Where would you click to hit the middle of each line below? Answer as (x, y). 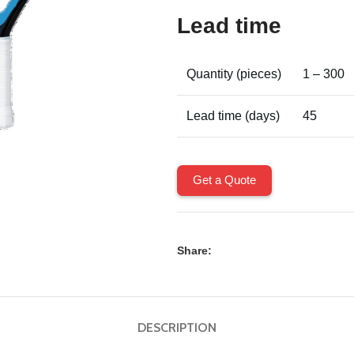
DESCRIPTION (177, 328)
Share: (194, 250)
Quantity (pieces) (234, 74)
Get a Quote (224, 180)
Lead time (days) (233, 116)
